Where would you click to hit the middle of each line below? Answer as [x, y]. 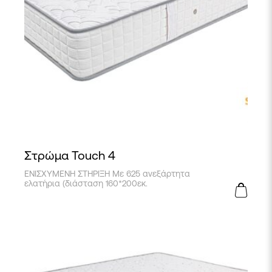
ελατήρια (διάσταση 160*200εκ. [86, 183]
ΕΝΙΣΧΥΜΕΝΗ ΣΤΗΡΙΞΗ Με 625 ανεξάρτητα [107, 174]
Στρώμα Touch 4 [70, 155]
